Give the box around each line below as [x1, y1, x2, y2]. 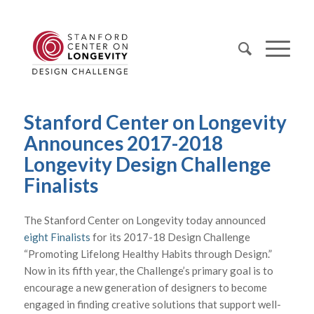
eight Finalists [23, 230, 90, 243]
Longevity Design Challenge [23, 152, 271, 176]
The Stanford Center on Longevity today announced [23, 213, 266, 226]
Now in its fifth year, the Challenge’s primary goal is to [23, 264, 273, 277]
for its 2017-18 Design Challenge [90, 230, 250, 243]
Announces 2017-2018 [23, 131, 223, 155]
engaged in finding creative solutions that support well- [23, 297, 281, 310]
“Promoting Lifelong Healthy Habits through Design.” [23, 247, 274, 260]
